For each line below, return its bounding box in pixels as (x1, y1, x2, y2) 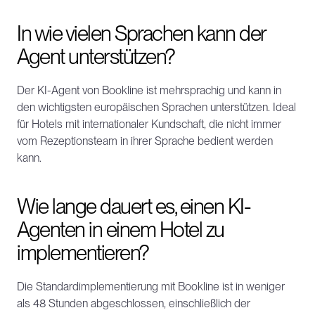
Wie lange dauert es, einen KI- (17, 193, 250, 219)
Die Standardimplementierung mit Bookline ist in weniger (17, 280, 285, 293)
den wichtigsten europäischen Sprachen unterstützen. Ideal (17, 101, 296, 114)
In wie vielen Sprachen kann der (17, 20, 266, 46)
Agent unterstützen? (17, 44, 174, 69)
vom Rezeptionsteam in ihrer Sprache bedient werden (17, 134, 273, 148)
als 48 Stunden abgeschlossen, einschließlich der (17, 297, 250, 310)
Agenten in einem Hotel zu (17, 217, 224, 242)
